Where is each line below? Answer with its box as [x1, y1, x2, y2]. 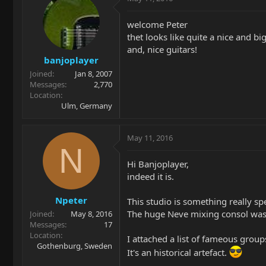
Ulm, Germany [61, 100, 112, 112]
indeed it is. [127, 170, 174, 183]
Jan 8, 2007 [75, 68, 112, 80]
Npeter [55, 194, 87, 206]
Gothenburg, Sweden [37, 240, 112, 251]
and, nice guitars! [127, 43, 197, 55]
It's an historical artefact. [127, 246, 229, 259]
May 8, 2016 [71, 208, 112, 219]
